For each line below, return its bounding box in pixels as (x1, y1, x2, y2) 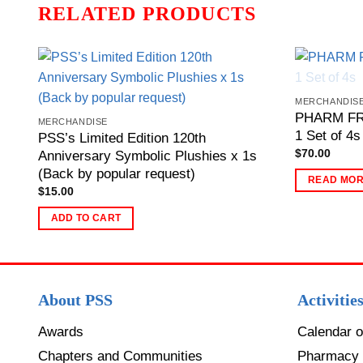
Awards (38, 323, 83, 340)
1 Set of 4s (295, 127, 361, 143)
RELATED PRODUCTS (38, 3, 257, 25)
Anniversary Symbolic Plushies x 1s (37, 147, 257, 164)
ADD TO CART (50, 212, 122, 223)
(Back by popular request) (37, 165, 195, 181)
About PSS (38, 290, 113, 309)
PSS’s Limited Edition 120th (37, 130, 206, 146)
